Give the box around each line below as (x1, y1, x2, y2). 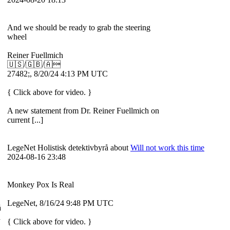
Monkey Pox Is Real (7, 180, 76, 189)
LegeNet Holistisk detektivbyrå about (7, 143, 130, 152)
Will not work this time (130, 143, 204, 152)
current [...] (7, 116, 43, 125)
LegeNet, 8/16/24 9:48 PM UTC (7, 199, 118, 208)
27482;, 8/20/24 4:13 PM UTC (7, 69, 112, 79)
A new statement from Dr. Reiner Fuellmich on (7, 106, 159, 116)
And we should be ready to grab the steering (7, 23, 150, 32)
